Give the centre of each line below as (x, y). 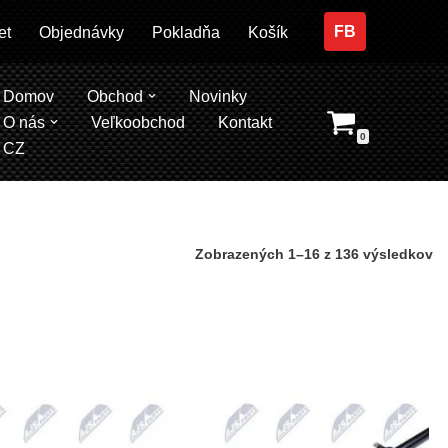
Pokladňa (185, 32)
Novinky (218, 96)
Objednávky (81, 32)
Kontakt (245, 122)
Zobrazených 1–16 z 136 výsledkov (314, 253)
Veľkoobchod (138, 122)
